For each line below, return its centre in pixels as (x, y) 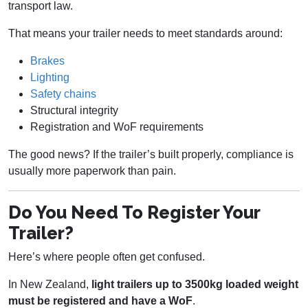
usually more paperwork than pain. (92, 170)
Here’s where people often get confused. (107, 256)
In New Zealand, (50, 284)
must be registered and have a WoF (100, 300)
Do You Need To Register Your (134, 212)
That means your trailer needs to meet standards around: (145, 33)
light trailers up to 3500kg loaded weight (195, 284)
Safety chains (63, 93)
